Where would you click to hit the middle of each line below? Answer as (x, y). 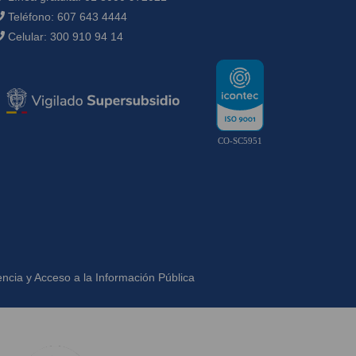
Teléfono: (31, 17)
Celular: (27, 37)
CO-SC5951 (240, 140)
